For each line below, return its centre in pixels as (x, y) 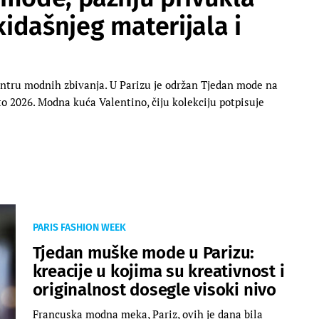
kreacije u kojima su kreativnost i (158, 271)
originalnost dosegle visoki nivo (154, 289)
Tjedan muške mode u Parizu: (143, 252)
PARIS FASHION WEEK (79, 227)
